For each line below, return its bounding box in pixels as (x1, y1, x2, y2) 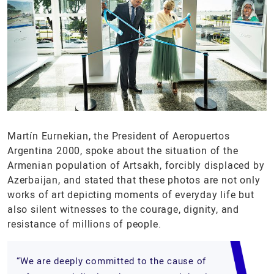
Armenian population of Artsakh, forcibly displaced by (7, 159, 265, 171)
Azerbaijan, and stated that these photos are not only (7, 174, 261, 186)
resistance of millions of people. (7, 218, 161, 230)
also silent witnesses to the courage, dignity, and (7, 203, 239, 215)
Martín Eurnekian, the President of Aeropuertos (7, 130, 230, 142)
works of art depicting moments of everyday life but (7, 188, 254, 201)
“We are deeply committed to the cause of (17, 255, 206, 267)
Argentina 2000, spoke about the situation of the (7, 144, 239, 157)
